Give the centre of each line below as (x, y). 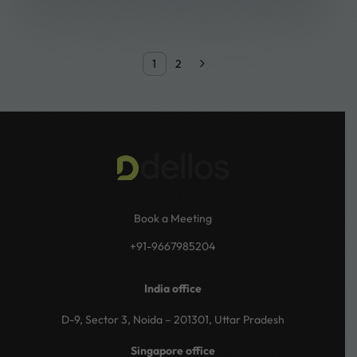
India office (173, 288)
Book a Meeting (173, 218)
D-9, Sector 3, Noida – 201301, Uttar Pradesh (173, 319)
